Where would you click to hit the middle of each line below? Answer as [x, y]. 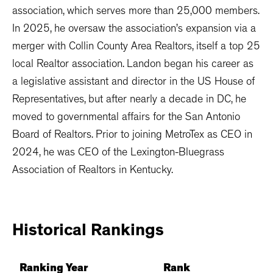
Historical [49, 232]
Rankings [127, 232]
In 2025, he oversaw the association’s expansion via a [134, 30]
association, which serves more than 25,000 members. [136, 12]
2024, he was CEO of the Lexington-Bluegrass [118, 154]
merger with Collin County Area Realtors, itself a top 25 [136, 48]
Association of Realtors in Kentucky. [93, 172]
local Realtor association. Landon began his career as [133, 66]
